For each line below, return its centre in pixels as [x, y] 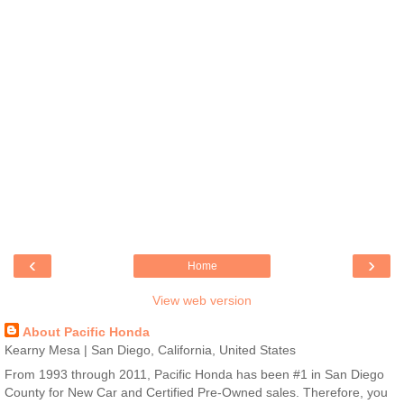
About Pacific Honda [86, 332]
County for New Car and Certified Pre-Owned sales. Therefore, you [196, 393]
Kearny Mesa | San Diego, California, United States [150, 350]
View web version [202, 301]
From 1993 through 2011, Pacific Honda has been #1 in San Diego [194, 375]
